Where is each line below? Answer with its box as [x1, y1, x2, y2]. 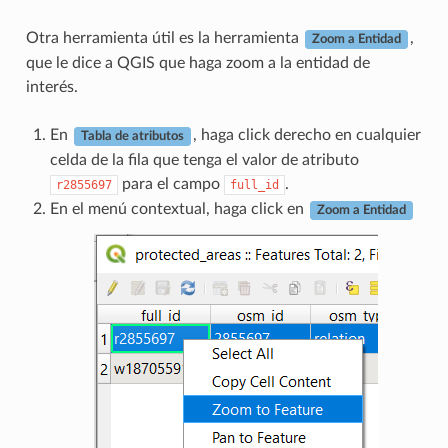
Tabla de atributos [80, 130, 184, 143]
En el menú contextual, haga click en [49, 201, 308, 218]
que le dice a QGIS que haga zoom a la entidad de [25, 55, 370, 72]
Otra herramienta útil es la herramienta [25, 30, 303, 47]
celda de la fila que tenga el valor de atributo [49, 152, 359, 169]
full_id [229, 178, 279, 193]
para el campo [117, 176, 224, 193]
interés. [25, 79, 78, 96]
